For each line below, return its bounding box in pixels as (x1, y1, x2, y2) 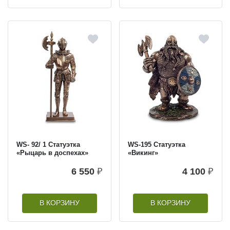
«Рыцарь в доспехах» (16, 148, 88, 157)
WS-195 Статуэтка (127, 140, 185, 148)
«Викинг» (127, 148, 158, 157)
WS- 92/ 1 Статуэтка (16, 140, 80, 148)
